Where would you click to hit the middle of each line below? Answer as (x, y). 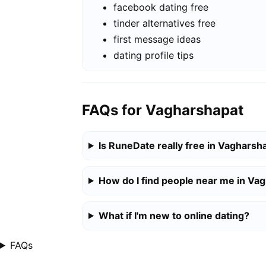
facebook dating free (161, 7)
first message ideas (157, 39)
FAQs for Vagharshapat (163, 110)
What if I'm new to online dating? (174, 215)
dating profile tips (153, 56)
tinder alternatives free (164, 23)
